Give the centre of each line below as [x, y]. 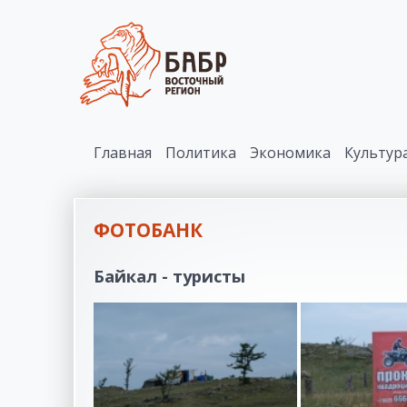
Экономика [290, 153]
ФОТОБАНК [148, 230]
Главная [123, 153]
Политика [201, 153]
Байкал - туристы [169, 276]
